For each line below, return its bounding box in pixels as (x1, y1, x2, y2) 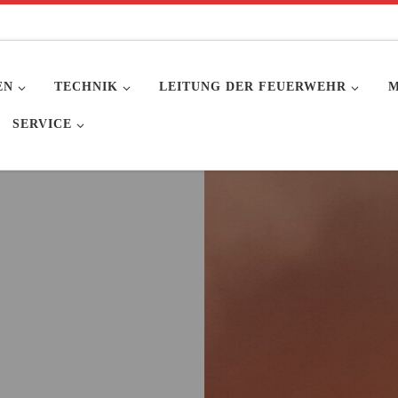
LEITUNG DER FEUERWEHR (159, 79, 347, 94)
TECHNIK (54, 79, 119, 94)
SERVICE (12, 116, 72, 131)
